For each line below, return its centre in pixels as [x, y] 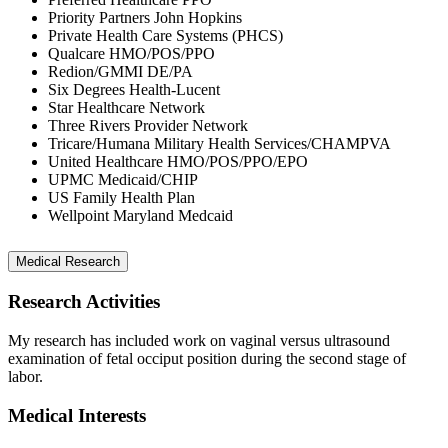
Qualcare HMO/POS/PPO [131, 53]
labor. [25, 377]
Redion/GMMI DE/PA [120, 71]
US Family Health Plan [121, 197]
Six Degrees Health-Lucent [134, 89]
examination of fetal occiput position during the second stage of [207, 359]
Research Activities [84, 302]
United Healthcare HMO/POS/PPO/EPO [178, 161]
